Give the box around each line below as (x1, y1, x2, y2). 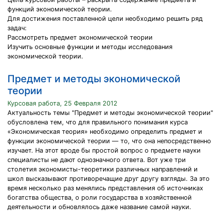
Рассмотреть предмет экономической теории (7, 34, 153, 41)
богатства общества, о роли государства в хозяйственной (7, 194, 192, 201)
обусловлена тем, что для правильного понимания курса (7, 118, 188, 126)
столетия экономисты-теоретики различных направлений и (7, 166, 198, 173)
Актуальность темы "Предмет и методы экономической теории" (7, 109, 213, 116)
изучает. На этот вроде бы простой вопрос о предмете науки (7, 147, 201, 154)
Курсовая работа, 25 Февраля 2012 (7, 100, 117, 107)
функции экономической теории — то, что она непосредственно (7, 137, 211, 145)
